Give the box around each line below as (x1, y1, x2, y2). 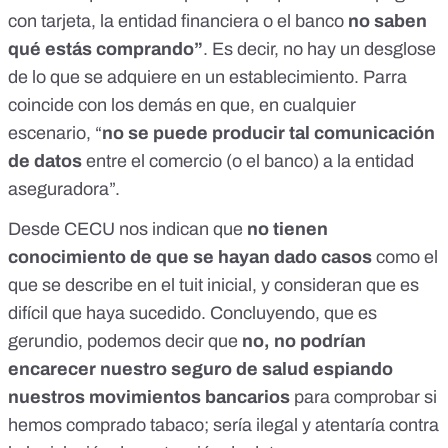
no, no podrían (242, 331, 366, 352)
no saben (348, 11, 427, 32)
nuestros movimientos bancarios (8, 387, 294, 408)
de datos (8, 151, 82, 172)
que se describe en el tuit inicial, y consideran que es (8, 275, 419, 296)
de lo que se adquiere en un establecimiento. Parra (8, 67, 407, 88)
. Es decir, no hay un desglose (203, 39, 436, 60)
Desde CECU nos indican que (8, 219, 247, 240)
